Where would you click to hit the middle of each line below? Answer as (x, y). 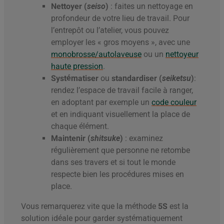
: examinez (144, 138)
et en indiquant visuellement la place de (120, 114)
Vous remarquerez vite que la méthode (89, 206)
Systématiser (76, 78)
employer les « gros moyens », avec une (120, 42)
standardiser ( (137, 78)
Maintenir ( (71, 138)
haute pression (77, 66)
